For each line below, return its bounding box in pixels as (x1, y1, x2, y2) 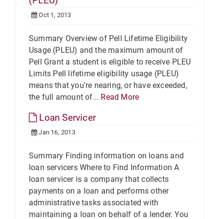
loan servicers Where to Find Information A (29, 163, 179, 172)
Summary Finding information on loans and (29, 151, 184, 160)
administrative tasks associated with (29, 198, 159, 207)
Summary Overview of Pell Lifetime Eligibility (29, 34, 188, 43)
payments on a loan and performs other (29, 186, 169, 196)
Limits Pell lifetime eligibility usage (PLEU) (29, 69, 179, 78)
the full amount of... (29, 92, 101, 102)
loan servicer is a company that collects (29, 175, 169, 184)
